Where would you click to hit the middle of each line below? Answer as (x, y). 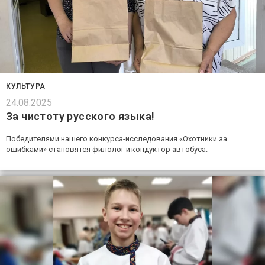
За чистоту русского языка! (80, 117)
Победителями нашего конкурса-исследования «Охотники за (117, 139)
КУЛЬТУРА (26, 87)
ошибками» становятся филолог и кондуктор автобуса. (107, 150)
